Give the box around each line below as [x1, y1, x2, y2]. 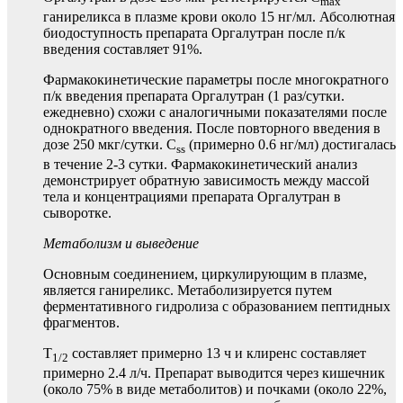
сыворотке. [43, 204, 112, 220]
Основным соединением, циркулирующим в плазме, [43, 265, 367, 282]
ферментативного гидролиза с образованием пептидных [43, 298, 390, 314]
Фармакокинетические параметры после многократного [43, 71, 389, 87]
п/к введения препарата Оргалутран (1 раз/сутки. [43, 87, 345, 103]
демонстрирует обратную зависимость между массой [43, 172, 370, 188]
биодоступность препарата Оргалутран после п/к [43, 24, 345, 40]
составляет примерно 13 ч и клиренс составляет [68, 345, 366, 361]
